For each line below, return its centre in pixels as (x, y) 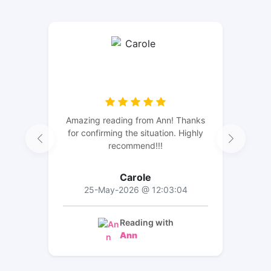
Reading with (146, 222)
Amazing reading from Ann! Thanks (135, 120)
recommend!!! (135, 145)
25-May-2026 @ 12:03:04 (135, 189)
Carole (135, 177)
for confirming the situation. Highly (135, 132)
